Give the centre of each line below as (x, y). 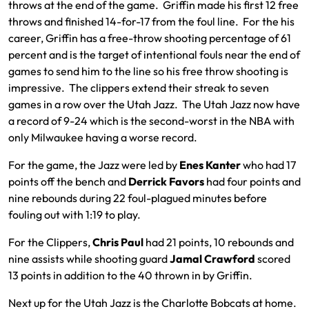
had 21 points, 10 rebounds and (219, 242)
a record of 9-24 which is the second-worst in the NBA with (151, 121)
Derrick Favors (167, 181)
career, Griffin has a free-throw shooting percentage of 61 (150, 38)
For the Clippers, (50, 242)
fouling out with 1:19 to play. (74, 215)
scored (273, 259)
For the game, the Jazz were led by (94, 165)
